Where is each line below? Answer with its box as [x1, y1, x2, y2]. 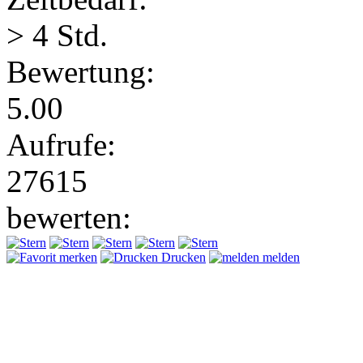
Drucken [158, 250, 206, 264]
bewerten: [6, 199, 131, 235]
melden [259, 250, 300, 264]
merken [56, 250, 97, 264]
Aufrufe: [6, 126, 116, 162]
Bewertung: [6, 53, 155, 89]
